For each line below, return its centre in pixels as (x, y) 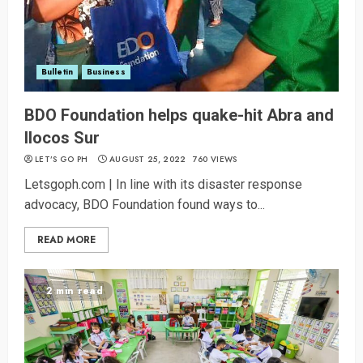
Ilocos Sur (62, 138)
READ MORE (66, 240)
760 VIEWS (215, 160)
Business (106, 72)
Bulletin (57, 72)
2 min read (75, 291)
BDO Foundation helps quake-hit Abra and (179, 115)
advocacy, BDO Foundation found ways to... (145, 205)
